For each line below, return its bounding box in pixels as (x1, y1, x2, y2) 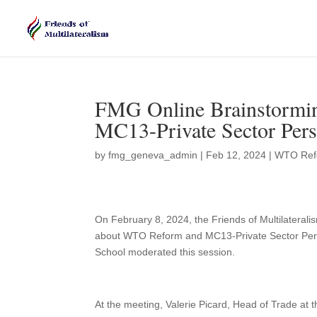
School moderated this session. (95, 246, 247, 258)
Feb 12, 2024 (206, 149, 267, 161)
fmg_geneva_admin (108, 149, 198, 161)
